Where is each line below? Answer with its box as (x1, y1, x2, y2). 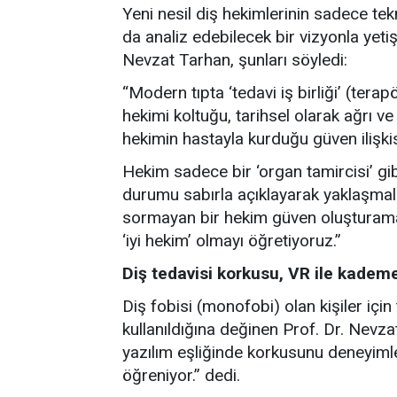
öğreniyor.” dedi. (122, 365, 240, 385)
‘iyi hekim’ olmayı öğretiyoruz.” (122, 230, 341, 251)
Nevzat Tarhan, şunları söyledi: (122, 50, 347, 70)
